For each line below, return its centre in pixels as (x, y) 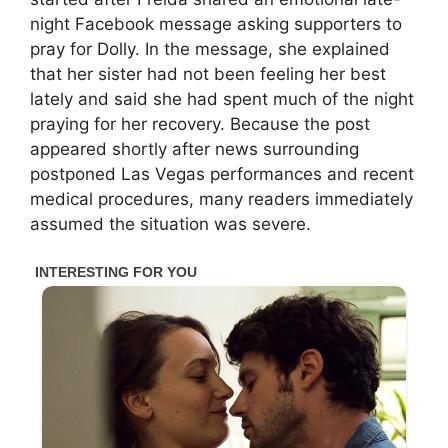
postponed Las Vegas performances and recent (222, 173)
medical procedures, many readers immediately (221, 198)
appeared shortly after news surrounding (194, 148)
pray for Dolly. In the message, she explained (210, 48)
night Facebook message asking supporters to (216, 23)
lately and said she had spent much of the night (222, 98)
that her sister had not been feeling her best (208, 73)
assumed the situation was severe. (170, 223)
